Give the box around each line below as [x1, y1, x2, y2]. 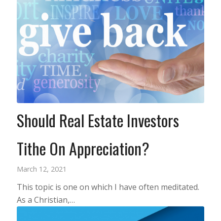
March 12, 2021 [16, 164, 67, 174]
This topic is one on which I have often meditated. [16, 182, 199, 193]
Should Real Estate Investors [16, 109, 179, 132]
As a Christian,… [16, 194, 75, 206]
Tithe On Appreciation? [16, 137, 149, 160]
